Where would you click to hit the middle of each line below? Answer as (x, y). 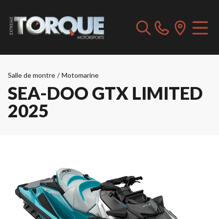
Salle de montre (32, 75)
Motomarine (80, 75)
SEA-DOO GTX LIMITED (105, 93)
